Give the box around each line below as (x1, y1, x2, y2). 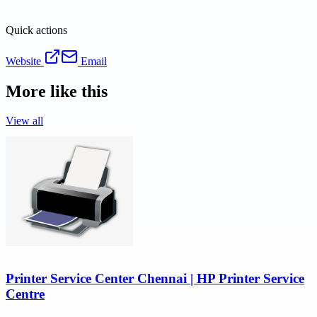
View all (6, 115, 43, 127)
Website (6, 54, 44, 67)
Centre (6, 287, 45, 302)
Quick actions (6, 23, 67, 36)
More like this (6, 81, 108, 100)
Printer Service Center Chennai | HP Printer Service (6, 271, 304, 287)
